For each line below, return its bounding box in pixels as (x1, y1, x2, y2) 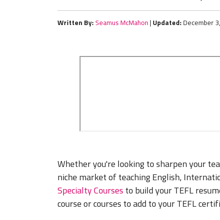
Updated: (153, 17, 182, 27)
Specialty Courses (57, 184, 123, 197)
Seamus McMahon (95, 17, 148, 27)
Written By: (57, 17, 94, 27)
